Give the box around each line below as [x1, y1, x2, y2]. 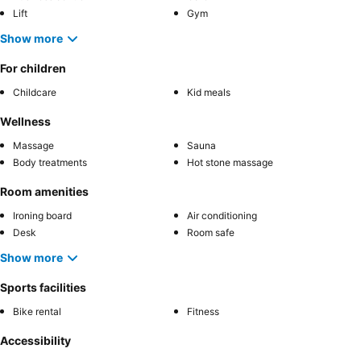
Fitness [187, 305, 219, 317]
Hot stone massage [187, 156, 273, 168]
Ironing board [13, 209, 72, 222]
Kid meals [187, 85, 230, 98]
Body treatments [13, 156, 87, 168]
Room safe [187, 226, 234, 239]
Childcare [13, 85, 56, 98]
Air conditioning [187, 209, 257, 222]
